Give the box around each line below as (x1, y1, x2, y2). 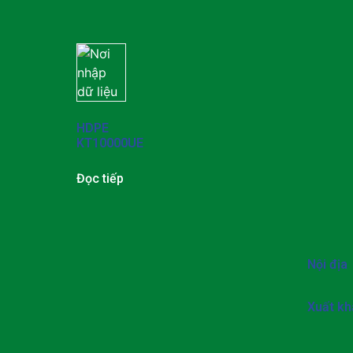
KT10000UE (76, 135, 143, 150)
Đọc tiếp (76, 170, 124, 186)
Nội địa (307, 256, 347, 272)
